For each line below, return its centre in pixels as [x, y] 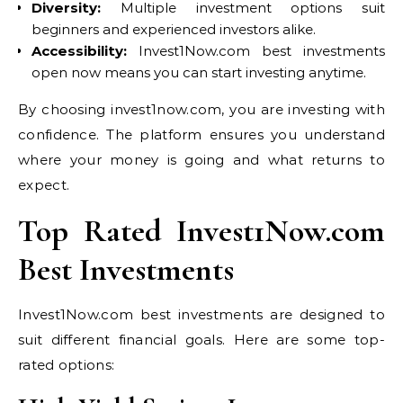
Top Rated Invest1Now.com [201, 230]
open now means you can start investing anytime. [199, 72]
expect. [44, 184]
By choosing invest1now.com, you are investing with [201, 109]
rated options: [67, 364]
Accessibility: [79, 50]
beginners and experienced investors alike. [174, 29]
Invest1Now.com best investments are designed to [201, 314]
